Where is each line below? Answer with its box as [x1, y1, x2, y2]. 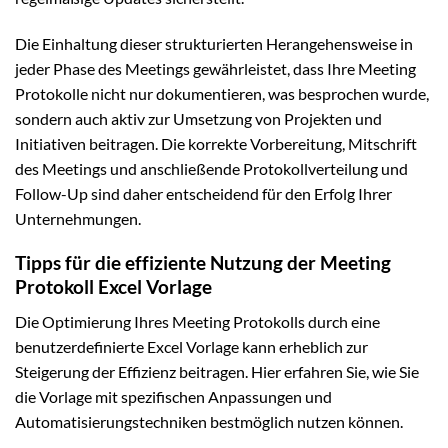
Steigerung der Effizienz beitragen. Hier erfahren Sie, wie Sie [15, 361, 419, 381]
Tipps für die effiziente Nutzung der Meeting [15, 251, 391, 275]
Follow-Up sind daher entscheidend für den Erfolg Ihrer [15, 183, 392, 203]
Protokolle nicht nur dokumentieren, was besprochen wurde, [15, 83, 429, 103]
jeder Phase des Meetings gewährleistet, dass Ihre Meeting [15, 58, 416, 78]
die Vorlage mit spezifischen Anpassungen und [15, 386, 332, 406]
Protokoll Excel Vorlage [15, 275, 212, 299]
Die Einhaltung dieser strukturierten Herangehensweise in [15, 33, 413, 53]
